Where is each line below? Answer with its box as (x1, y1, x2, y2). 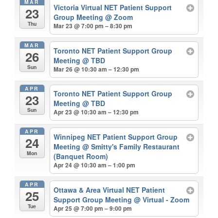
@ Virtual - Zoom (134, 194, 190, 204)
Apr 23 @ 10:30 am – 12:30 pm (54, 108, 139, 117)
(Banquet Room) (54, 151, 109, 161)
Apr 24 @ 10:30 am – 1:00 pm (54, 160, 136, 169)
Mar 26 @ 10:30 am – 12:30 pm (54, 64, 140, 73)
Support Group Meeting (54, 194, 134, 204)
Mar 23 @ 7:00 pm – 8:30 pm (54, 21, 133, 31)
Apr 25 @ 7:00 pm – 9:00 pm (54, 203, 132, 213)
